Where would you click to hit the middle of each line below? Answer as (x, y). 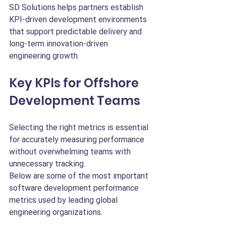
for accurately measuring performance (78, 139)
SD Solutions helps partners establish (77, 7)
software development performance (75, 188)
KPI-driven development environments (79, 19)
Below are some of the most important (80, 176)
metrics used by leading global (64, 200)
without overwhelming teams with (71, 152)
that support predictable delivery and (76, 32)
